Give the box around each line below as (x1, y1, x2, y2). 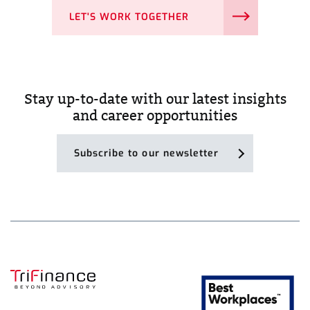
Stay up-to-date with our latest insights (24, 91, 286, 108)
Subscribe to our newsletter (73, 147, 219, 161)
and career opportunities (73, 107, 237, 125)
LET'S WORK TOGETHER (69, 10, 190, 24)
